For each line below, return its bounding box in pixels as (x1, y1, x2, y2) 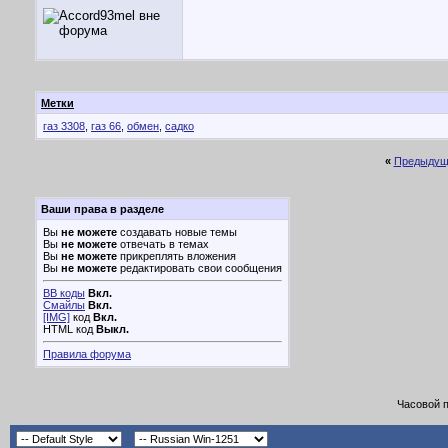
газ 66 (91, 120, 121, 132)
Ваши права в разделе (41, 203, 164, 215)
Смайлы (43, 299, 85, 311)
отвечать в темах (117, 238, 209, 250)
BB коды (43, 287, 85, 299)
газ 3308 (43, 120, 85, 132)
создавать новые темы (117, 226, 237, 238)
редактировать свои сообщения (117, 262, 282, 274)
